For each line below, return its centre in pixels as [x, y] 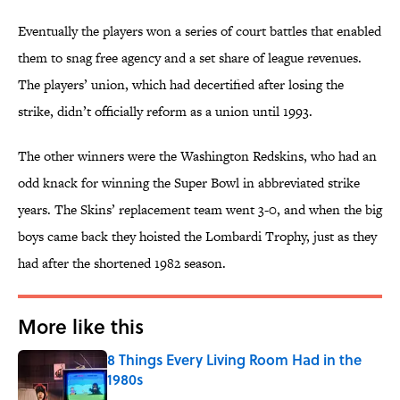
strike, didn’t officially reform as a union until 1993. [165, 112]
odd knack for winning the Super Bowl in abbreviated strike [189, 183]
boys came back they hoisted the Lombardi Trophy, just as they [197, 237]
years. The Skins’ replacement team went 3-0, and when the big [200, 210]
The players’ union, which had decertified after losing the [181, 85]
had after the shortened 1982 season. [122, 263]
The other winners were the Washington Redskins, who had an [197, 156]
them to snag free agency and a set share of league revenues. [190, 58]
